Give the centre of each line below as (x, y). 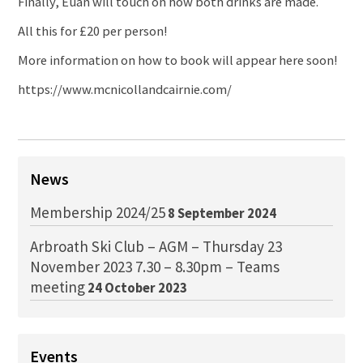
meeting (58, 287)
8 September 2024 (222, 214)
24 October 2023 (138, 288)
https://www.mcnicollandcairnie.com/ (125, 90)
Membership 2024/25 (98, 213)
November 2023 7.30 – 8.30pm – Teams (155, 267)
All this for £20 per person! (93, 32)
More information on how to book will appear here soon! (178, 61)
